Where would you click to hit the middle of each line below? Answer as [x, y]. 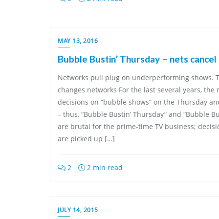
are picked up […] [86, 139]
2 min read [104, 167]
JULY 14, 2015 [78, 210]
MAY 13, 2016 [78, 41]
